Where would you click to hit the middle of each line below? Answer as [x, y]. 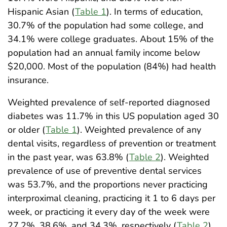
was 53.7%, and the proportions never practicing [108, 185]
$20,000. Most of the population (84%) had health [112, 67]
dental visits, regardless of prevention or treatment [112, 144]
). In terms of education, [155, 12]
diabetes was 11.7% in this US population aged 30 [113, 116]
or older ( [27, 130]
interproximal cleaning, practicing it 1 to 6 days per [111, 198]
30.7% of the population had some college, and [106, 26]
